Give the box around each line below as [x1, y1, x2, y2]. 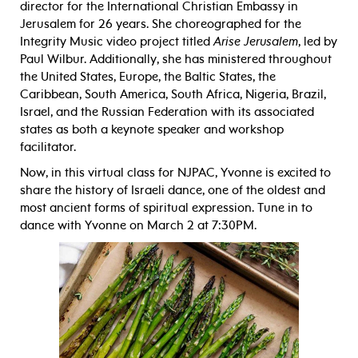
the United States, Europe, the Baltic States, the [20, 69, 276, 84]
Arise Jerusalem [213, 34, 298, 49]
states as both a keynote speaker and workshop [20, 121, 284, 137]
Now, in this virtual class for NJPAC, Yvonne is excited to [20, 165, 331, 180]
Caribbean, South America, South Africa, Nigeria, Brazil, [20, 86, 326, 101]
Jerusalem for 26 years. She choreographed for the [20, 16, 301, 31]
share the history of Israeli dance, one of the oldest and [20, 182, 325, 197]
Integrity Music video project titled [20, 34, 213, 49]
